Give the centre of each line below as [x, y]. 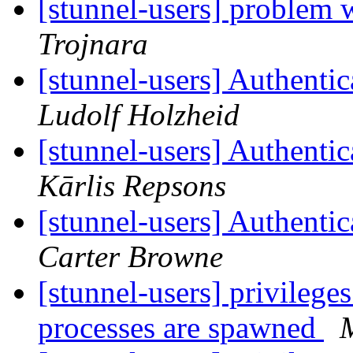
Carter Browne [130, 257]
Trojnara [93, 44]
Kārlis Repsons [132, 186]
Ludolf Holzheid [139, 115]
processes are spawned [181, 328]
